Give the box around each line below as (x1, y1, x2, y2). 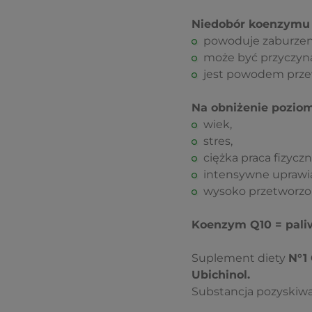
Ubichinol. (191, 268, 250, 281)
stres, (203, 134, 233, 148)
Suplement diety (191, 251, 288, 265)
